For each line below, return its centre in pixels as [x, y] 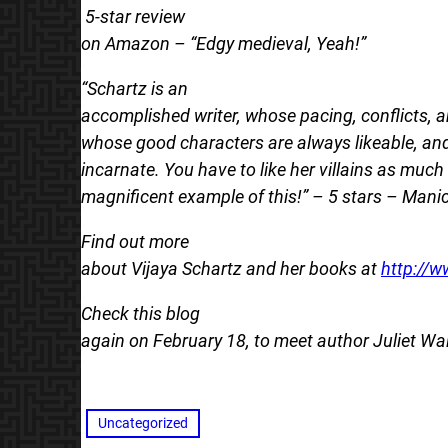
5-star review [134, 16]
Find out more [134, 241]
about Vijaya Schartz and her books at [230, 268]
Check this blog [140, 313]
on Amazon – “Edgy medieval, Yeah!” [223, 43]
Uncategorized [142, 422]
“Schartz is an [134, 88]
